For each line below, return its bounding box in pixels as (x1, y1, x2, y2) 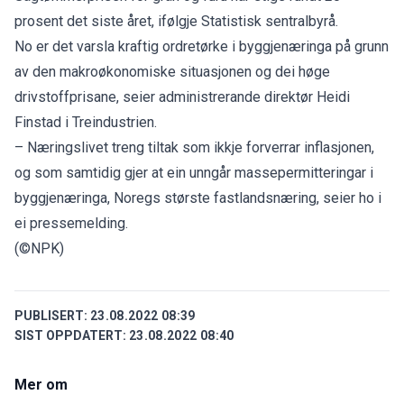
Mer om (14, 375, 68, 393)
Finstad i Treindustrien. (14, 113, 157, 131)
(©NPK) (14, 239, 64, 257)
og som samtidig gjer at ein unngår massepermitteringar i (14, 163, 373, 181)
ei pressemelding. (14, 214, 128, 232)
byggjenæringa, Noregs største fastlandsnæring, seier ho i (14, 188, 381, 207)
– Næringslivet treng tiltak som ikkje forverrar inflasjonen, (14, 138, 374, 156)
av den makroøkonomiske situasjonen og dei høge (14, 62, 330, 80)
